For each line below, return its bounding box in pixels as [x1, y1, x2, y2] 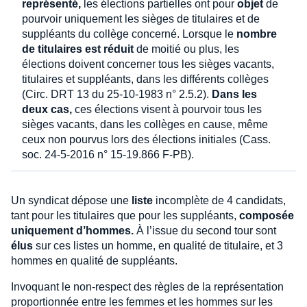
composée [239, 209, 294, 221]
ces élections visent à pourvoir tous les [72, 103, 262, 115]
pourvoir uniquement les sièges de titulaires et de [22, 12, 260, 25]
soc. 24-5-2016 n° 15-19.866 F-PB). [22, 148, 194, 160]
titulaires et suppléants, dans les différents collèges [22, 73, 269, 85]
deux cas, [22, 103, 72, 115]
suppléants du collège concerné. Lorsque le [22, 27, 236, 40]
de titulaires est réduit [22, 42, 134, 55]
